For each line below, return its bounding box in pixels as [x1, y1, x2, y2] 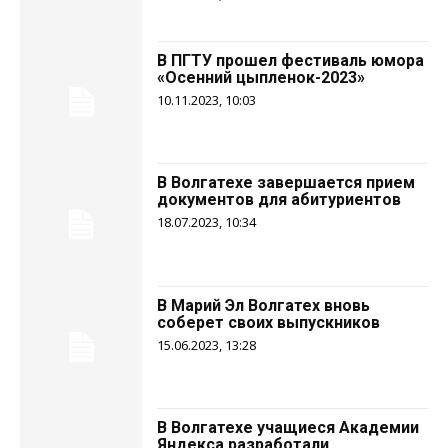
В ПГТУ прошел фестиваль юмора [157, 50, 425, 70]
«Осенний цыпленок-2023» [157, 67, 366, 87]
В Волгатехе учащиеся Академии [157, 417, 420, 437]
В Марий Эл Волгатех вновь [157, 295, 371, 315]
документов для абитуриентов [157, 190, 402, 210]
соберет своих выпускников [157, 312, 381, 332]
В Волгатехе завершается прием [157, 173, 416, 193]
